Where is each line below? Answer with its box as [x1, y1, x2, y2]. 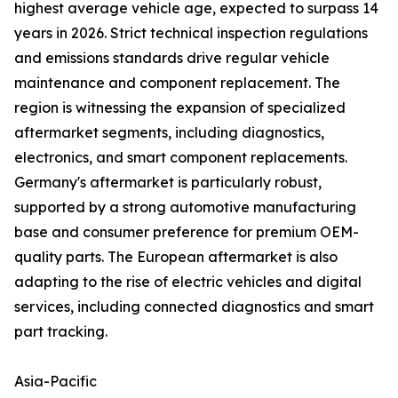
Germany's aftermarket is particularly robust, [14, 173, 322, 192]
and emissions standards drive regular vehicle [14, 49, 330, 68]
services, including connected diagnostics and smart [14, 298, 374, 316]
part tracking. [14, 322, 107, 341]
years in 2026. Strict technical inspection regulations [14, 24, 368, 43]
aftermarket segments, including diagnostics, [14, 123, 324, 142]
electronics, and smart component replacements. [14, 148, 347, 167]
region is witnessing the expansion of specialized [14, 99, 346, 117]
